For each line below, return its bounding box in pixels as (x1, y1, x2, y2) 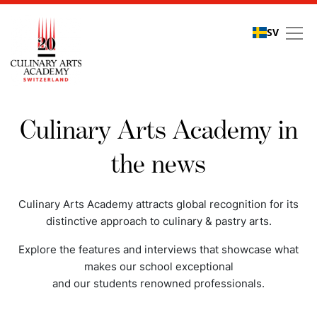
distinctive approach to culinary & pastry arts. (45, 214, 272, 228)
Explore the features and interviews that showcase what (18, 243, 299, 256)
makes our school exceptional (83, 260, 234, 273)
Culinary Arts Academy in (19, 117, 298, 145)
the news (111, 151, 206, 179)
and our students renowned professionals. (52, 277, 265, 290)
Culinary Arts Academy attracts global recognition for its (18, 197, 299, 211)
